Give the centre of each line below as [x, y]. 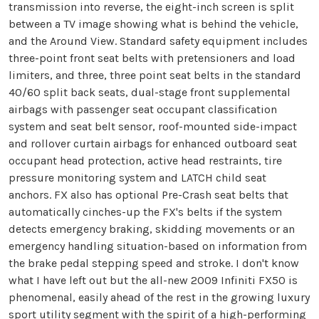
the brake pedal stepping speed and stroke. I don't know [154, 263]
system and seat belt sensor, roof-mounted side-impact [153, 126]
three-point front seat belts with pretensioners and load [152, 58]
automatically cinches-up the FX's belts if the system [145, 211]
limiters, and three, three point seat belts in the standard [155, 75]
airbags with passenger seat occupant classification [143, 109]
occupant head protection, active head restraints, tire [145, 160]
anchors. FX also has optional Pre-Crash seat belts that [148, 194]
